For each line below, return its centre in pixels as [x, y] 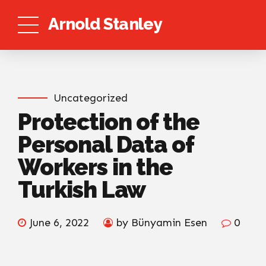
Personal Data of [106, 144]
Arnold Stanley [105, 24]
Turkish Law [82, 189]
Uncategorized [91, 98]
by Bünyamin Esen [162, 223]
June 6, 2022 [59, 223]
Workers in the [95, 167]
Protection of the [109, 122]
